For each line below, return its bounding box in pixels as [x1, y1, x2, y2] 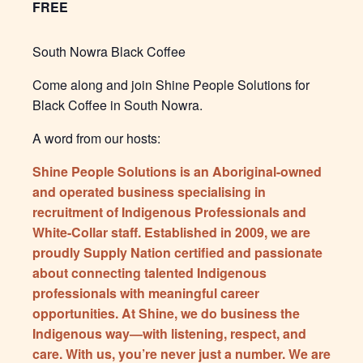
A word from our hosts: [32, 129, 160, 148]
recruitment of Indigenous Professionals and [32, 203, 306, 222]
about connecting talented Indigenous [32, 263, 267, 283]
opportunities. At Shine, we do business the [32, 304, 300, 323]
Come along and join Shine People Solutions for [32, 75, 310, 95]
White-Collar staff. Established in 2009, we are [32, 223, 310, 242]
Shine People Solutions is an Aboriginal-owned [32, 162, 322, 181]
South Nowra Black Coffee [32, 42, 186, 62]
